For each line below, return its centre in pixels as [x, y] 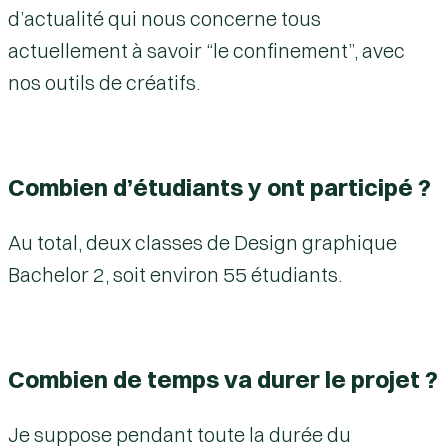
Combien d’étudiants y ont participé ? [219, 186]
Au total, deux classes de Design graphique [202, 242]
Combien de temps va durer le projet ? [223, 378]
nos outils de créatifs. [104, 82]
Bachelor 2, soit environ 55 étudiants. [175, 274]
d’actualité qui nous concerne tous [164, 18]
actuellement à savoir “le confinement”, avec [206, 50]
